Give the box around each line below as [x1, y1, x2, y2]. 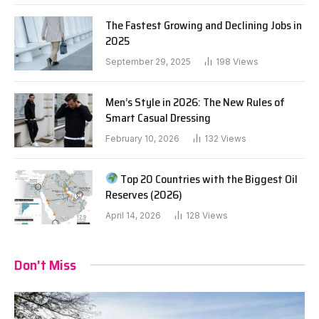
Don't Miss [14, 253, 76, 276]
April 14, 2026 [105, 209, 161, 221]
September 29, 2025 [105, 56, 191, 67]
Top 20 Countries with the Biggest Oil [118, 169, 298, 188]
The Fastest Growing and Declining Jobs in [105, 16, 302, 34]
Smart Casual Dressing [105, 108, 211, 127]
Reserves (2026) [105, 185, 182, 204]
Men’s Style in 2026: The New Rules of [105, 93, 285, 111]
